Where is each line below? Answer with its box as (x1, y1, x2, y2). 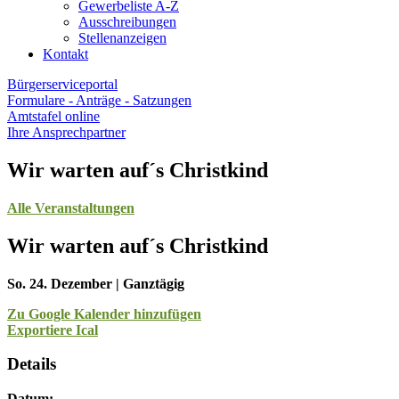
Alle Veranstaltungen (7, 199, 134, 216)
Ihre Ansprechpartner (7, 125, 126, 140)
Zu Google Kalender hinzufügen (7, 305, 201, 322)
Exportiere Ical (7, 322, 98, 338)
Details (7, 354, 56, 374)
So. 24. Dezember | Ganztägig (7, 275, 184, 291)
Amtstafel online (7, 109, 100, 124)
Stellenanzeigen (78, 30, 167, 45)
